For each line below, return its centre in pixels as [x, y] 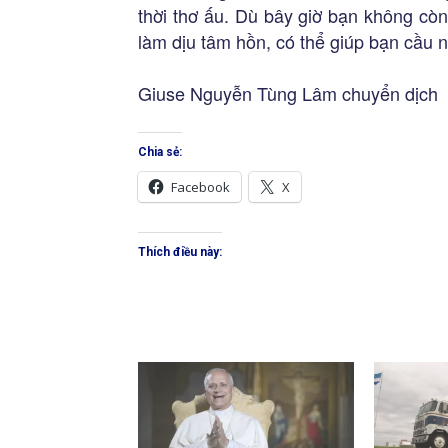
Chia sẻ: [160, 152]
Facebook [200, 187]
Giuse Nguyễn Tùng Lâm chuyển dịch [288, 93]
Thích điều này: [180, 252]
